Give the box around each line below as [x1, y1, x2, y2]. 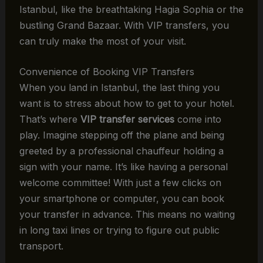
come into [174, 113, 221, 126]
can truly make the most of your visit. [19, 35, 186, 47]
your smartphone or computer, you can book [19, 193, 224, 205]
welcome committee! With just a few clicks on [19, 177, 221, 189]
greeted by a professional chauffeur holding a [19, 145, 224, 157]
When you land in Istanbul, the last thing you [19, 82, 220, 94]
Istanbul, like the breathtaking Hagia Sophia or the [19, 3, 244, 15]
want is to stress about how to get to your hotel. [19, 97, 234, 110]
